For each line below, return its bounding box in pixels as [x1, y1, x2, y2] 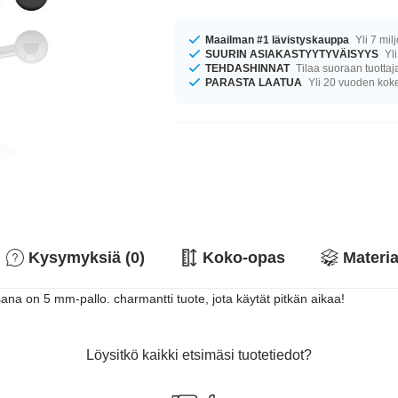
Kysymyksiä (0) [28, 249, 145, 267]
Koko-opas [203, 249, 285, 267]
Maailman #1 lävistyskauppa [205, 33, 350, 46]
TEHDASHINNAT [205, 61, 291, 75]
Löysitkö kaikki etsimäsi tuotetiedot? [86, 347, 312, 362]
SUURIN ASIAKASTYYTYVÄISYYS [205, 47, 379, 60]
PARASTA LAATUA [205, 76, 303, 89]
